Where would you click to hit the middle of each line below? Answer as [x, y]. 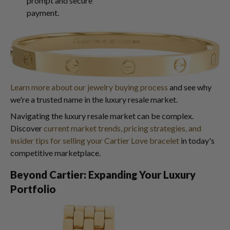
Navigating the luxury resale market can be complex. [102, 116]
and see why [190, 87]
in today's [197, 141]
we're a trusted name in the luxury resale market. [94, 100]
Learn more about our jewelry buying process [89, 87]
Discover [27, 128]
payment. [43, 13]
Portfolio [33, 189]
